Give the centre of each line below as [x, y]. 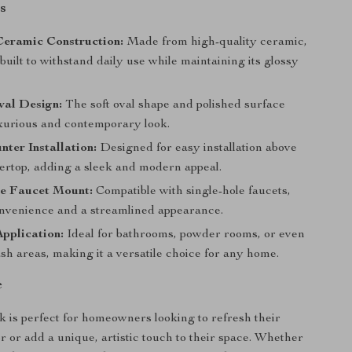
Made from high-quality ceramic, [216, 42]
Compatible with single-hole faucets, [192, 192]
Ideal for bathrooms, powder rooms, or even [185, 235]
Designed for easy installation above [197, 148]
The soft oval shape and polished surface [174, 105]
